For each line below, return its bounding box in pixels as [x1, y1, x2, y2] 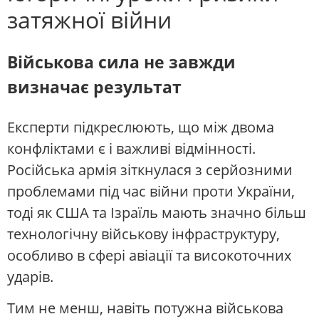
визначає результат [7, 75, 182, 99]
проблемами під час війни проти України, [7, 181, 295, 201]
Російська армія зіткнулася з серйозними [7, 159, 293, 179]
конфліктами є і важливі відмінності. [7, 138, 256, 158]
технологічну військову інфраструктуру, [7, 224, 280, 244]
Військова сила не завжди [7, 51, 236, 74]
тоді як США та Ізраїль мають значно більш [7, 202, 306, 222]
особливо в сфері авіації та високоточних [7, 245, 291, 265]
